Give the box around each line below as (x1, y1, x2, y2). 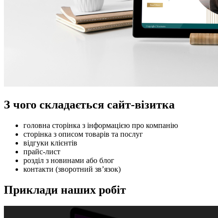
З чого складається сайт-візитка (4, 98, 175, 111)
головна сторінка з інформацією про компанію (23, 121, 178, 129)
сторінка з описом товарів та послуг (23, 129, 143, 138)
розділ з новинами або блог (23, 156, 114, 164)
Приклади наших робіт (4, 183, 126, 196)
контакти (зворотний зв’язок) (23, 164, 121, 173)
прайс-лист (23, 147, 60, 156)
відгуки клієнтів (23, 138, 77, 147)
